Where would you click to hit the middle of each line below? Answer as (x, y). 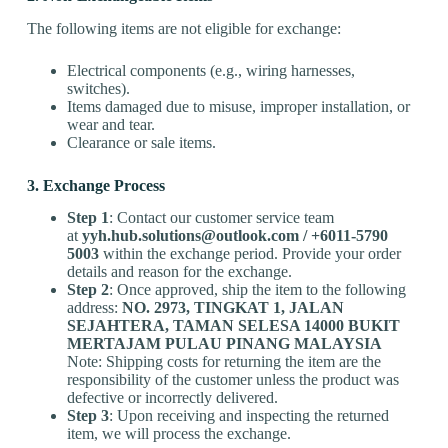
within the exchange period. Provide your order (249, 254)
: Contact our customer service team (221, 218)
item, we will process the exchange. (178, 434)
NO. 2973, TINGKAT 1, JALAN (232, 308)
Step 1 (87, 218)
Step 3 (87, 416)
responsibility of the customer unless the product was (232, 380)
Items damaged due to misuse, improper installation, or (238, 106)
